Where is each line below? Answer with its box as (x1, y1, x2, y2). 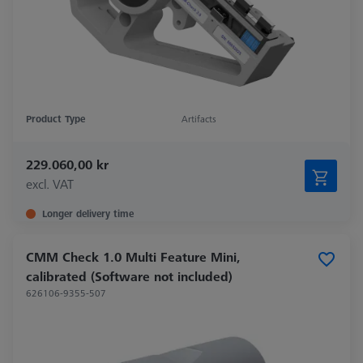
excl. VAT (26, 175, 74, 194)
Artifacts (181, 112, 216, 126)
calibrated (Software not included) (26, 267, 233, 286)
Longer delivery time (42, 207, 134, 221)
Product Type (26, 112, 85, 126)
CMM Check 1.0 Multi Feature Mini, (26, 248, 241, 267)
